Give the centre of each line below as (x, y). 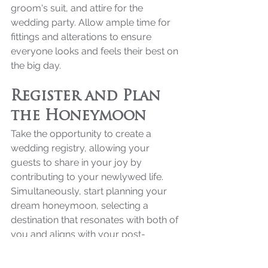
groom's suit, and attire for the (78, 8)
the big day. (36, 65)
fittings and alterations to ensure (82, 36)
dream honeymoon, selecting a (81, 205)
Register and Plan (88, 97)
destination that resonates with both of (96, 220)
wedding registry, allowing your (81, 148)
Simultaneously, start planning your (90, 191)
